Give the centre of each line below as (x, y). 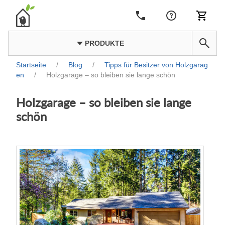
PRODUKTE (103, 43)
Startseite (31, 65)
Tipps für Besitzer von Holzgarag (156, 65)
